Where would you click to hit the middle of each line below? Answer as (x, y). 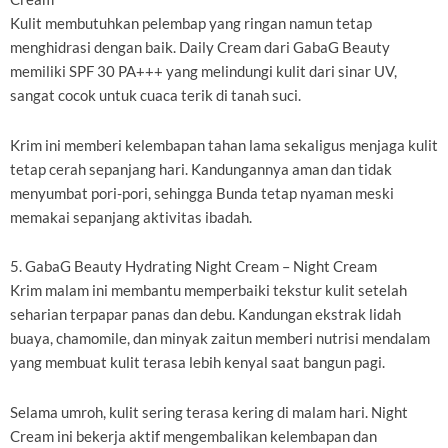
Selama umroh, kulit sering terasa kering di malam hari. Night (209, 412)
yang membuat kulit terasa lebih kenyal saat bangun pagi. (197, 363)
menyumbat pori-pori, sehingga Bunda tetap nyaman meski (202, 193)
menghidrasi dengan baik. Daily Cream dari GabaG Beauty (200, 48)
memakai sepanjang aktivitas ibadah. (131, 217)
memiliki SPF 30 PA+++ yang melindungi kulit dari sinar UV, (203, 72)
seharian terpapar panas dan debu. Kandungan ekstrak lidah (205, 315)
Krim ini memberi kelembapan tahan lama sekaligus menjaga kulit (224, 145)
